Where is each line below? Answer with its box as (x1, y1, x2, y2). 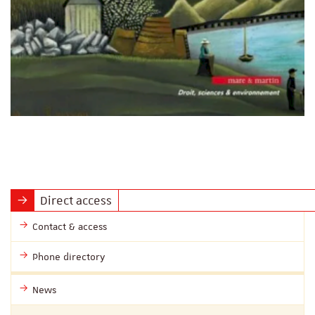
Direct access (40, 192, 112, 208)
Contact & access (32, 219, 107, 233)
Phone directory (32, 250, 105, 263)
